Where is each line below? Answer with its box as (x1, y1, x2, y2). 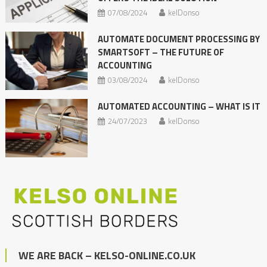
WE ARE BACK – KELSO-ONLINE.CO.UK (18, 247, 195, 264)
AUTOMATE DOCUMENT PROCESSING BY (97, 32, 260, 46)
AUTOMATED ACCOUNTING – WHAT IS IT (97, 100, 260, 114)
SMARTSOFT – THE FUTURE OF (97, 45, 224, 59)
